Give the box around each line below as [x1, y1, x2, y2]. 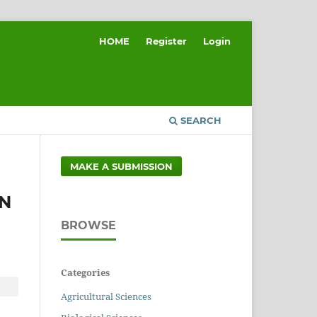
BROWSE [61, 218, 116, 232]
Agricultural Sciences [61, 289, 151, 303]
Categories [61, 265, 110, 279]
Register [146, 35, 188, 47]
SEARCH [178, 114, 221, 126]
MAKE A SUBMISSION [70, 160, 173, 172]
